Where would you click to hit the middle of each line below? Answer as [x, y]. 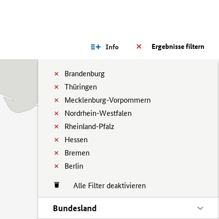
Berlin [74, 166]
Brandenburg [85, 74]
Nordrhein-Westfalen [98, 113]
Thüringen [81, 87]
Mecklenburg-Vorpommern [108, 100]
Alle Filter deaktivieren [105, 186]
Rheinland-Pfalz [89, 126]
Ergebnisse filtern [178, 46]
